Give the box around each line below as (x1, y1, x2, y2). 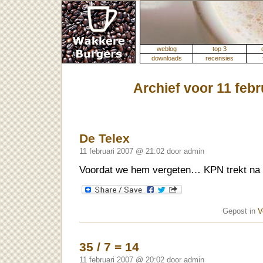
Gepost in (222, 207, 258, 216)
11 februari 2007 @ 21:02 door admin (79, 147, 204, 156)
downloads (151, 55, 182, 62)
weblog (156, 45, 177, 52)
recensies (205, 55, 234, 62)
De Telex (79, 131, 130, 145)
